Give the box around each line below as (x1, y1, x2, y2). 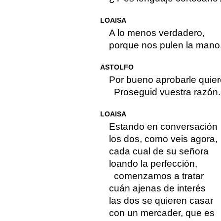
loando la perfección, (109, 158, 197, 169)
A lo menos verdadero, (109, 28, 205, 38)
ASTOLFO (100, 63, 134, 72)
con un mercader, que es (109, 208, 215, 219)
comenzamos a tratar (113, 171, 204, 182)
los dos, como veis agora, (109, 134, 218, 145)
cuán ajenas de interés (109, 183, 206, 194)
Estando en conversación (109, 121, 218, 132)
